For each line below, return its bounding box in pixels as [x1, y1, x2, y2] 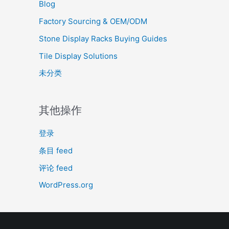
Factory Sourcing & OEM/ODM [39, 16, 147, 27]
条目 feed [39, 145, 73, 155]
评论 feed [39, 163, 73, 173]
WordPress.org [39, 180, 93, 190]
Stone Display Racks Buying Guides [39, 33, 167, 43]
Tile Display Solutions [39, 51, 118, 61]
